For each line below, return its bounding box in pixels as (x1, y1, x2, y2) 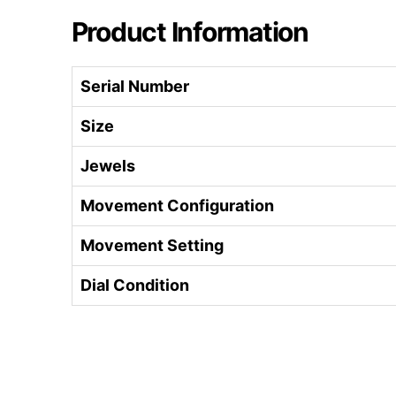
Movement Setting (80, 236, 224, 255)
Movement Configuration (80, 196, 274, 216)
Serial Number (80, 77, 189, 96)
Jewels (80, 156, 135, 176)
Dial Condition (80, 276, 189, 295)
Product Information (71, 16, 308, 49)
